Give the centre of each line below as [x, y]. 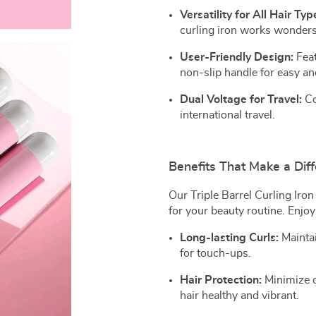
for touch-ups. [215, 253]
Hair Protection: [221, 280]
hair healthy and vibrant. [239, 295]
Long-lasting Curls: [229, 237]
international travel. [227, 115]
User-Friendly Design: [237, 57]
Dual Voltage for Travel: [241, 99]
